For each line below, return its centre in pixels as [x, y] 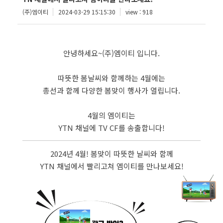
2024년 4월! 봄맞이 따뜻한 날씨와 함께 [111, 154]
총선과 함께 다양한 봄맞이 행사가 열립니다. [111, 90]
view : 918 [139, 12]
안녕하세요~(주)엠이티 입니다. [111, 53]
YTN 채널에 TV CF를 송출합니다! [111, 128]
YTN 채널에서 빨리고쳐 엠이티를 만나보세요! [111, 166]
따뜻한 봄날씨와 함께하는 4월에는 [111, 78]
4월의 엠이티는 [111, 115]
